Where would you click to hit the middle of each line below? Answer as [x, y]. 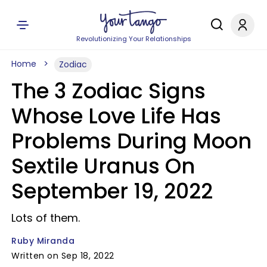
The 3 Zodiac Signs [108, 91]
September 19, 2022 [112, 191]
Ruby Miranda [43, 241]
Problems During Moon [131, 141]
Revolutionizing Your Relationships [133, 39]
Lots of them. [46, 218]
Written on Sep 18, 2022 [63, 256]
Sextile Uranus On [103, 166]
